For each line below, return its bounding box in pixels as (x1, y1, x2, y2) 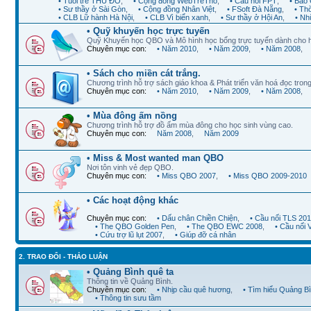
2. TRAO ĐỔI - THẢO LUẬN (19, 253, 108, 260)
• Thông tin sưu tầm (95, 294, 161, 302)
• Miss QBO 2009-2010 (228, 171, 307, 180)
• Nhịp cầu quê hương (157, 285, 230, 294)
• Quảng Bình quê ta (87, 267, 174, 277)
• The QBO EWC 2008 (187, 222, 262, 230)
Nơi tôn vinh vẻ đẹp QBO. (87, 163, 174, 171)
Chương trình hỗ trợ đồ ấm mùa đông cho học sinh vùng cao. (87, 121, 293, 129)
